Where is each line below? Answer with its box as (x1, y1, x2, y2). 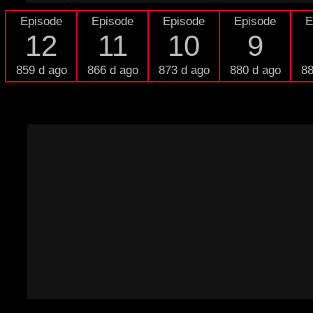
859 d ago (15, 64, 67, 77)
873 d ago (158, 64, 210, 77)
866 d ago (87, 64, 138, 77)
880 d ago (229, 64, 281, 77)
